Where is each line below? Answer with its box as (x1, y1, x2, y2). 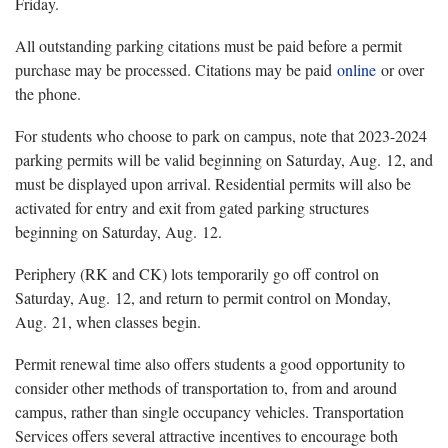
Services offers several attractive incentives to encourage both (15, 424, 398, 446)
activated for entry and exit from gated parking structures (15, 196, 369, 218)
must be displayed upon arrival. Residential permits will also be (15, 172, 411, 194)
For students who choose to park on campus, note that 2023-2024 (15, 124, 427, 146)
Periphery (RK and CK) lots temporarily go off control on (15, 262, 379, 284)
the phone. (15, 82, 81, 104)
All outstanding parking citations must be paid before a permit (15, 34, 402, 56)
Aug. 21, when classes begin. (15, 310, 201, 332)
